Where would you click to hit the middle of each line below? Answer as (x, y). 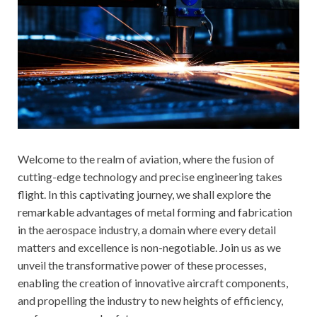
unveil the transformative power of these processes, (142, 265)
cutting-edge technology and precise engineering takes (150, 177)
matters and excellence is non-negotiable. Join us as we (149, 248)
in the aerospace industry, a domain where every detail (147, 230)
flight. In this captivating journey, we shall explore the (144, 195)
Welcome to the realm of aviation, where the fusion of (146, 159)
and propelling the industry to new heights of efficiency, (150, 301)
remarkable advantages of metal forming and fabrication (155, 212)
